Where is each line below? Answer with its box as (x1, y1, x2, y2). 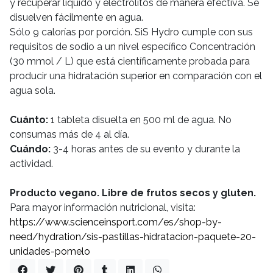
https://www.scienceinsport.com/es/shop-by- (10, 216, 222, 228)
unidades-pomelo (10, 246, 90, 257)
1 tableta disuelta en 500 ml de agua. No (51, 114, 232, 126)
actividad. (10, 158, 53, 169)
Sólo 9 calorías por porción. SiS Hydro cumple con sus (10, 26, 253, 38)
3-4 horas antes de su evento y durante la (51, 143, 240, 155)
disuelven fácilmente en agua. (10, 12, 143, 23)
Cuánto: (10, 114, 51, 126)
